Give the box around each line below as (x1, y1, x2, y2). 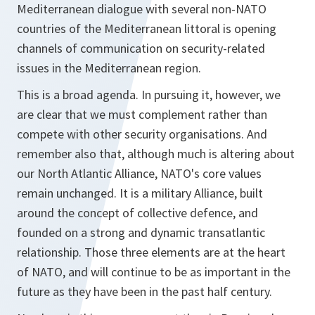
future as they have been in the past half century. (17, 283, 272, 300)
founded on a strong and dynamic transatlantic (17, 224, 265, 240)
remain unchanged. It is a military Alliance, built (17, 185, 263, 201)
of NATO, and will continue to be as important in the (17, 264, 290, 280)
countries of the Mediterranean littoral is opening (17, 20, 276, 37)
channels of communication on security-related (17, 40, 265, 56)
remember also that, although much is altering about (17, 146, 295, 162)
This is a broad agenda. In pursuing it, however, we (17, 86, 281, 103)
